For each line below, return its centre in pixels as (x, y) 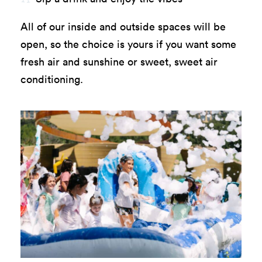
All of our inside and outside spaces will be (123, 26)
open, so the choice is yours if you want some (128, 44)
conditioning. (52, 79)
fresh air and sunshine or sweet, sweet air (119, 61)
